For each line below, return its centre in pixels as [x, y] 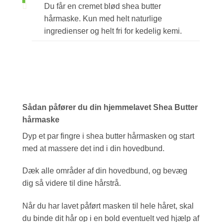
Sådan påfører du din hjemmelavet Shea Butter [110, 107]
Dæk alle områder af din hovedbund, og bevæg [105, 171]
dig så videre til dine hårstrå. [72, 183]
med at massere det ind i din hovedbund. [93, 148]
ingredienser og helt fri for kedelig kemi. [113, 31]
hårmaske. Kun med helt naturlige [103, 18]
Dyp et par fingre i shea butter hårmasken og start [108, 136]
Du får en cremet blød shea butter [103, 6]
